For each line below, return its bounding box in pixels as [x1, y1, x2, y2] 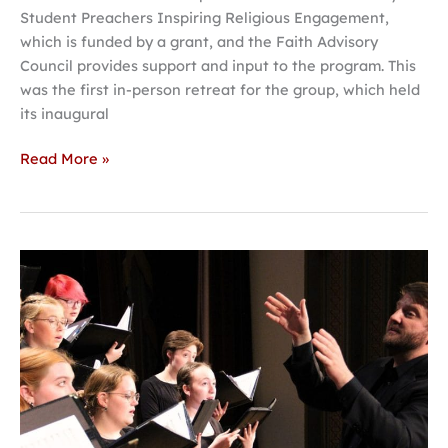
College [19, 274, 73, 294]
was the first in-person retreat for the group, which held [20, 79, 420, 99]
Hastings [19, 250, 81, 270]
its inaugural [20, 103, 109, 123]
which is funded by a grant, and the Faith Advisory [20, 31, 378, 51]
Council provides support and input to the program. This [20, 55, 416, 75]
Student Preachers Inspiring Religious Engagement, [20, 7, 389, 27]
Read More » [20, 149, 109, 169]
